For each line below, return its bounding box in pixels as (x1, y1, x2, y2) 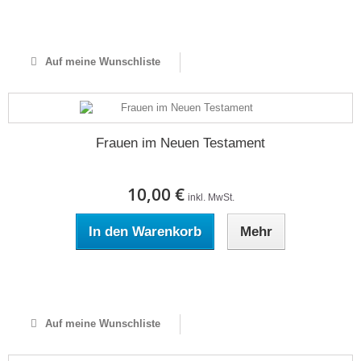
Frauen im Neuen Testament (96, 135, 265, 151)
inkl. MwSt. (187, 192, 234, 203)
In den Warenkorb (89, 224, 201, 239)
